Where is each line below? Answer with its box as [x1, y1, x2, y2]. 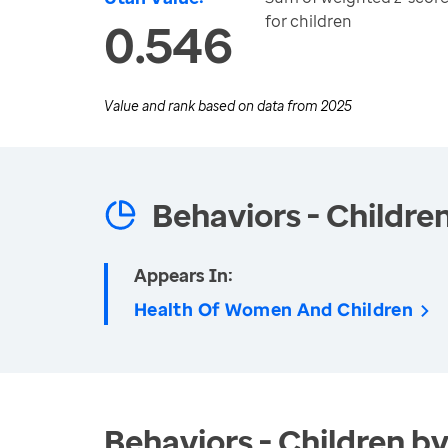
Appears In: [134, 263, 233, 287]
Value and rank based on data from [104, 96, 321, 115]
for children [265, 10, 352, 32]
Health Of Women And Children [134, 297, 414, 321]
